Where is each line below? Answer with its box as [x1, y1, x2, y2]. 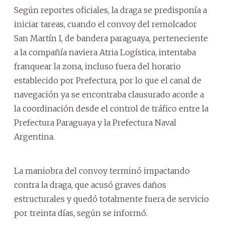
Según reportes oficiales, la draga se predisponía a [14, 5, 207, 15]
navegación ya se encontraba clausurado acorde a [14, 89, 204, 99]
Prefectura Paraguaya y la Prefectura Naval [14, 117, 176, 128]
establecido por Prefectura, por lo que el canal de [14, 75, 201, 85]
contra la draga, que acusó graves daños [14, 179, 166, 190]
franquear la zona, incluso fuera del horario [14, 61, 181, 71]
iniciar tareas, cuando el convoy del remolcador [14, 19, 197, 29]
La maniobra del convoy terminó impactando [14, 165, 190, 176]
